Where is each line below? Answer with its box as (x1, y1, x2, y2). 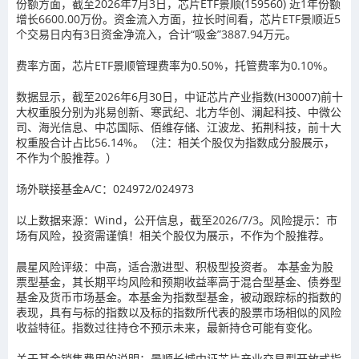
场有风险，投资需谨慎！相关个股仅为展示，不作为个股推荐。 (16, 228, 330, 243)
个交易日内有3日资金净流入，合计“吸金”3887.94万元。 (16, 26, 296, 42)
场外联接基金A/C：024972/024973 (16, 181, 194, 196)
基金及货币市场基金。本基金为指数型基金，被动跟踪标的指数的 (16, 289, 341, 305)
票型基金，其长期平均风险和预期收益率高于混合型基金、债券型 (16, 274, 341, 289)
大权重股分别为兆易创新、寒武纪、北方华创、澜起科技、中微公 (16, 104, 341, 119)
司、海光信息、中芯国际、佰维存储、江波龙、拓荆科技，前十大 (16, 119, 341, 135)
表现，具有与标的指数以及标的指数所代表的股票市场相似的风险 (16, 305, 341, 320)
